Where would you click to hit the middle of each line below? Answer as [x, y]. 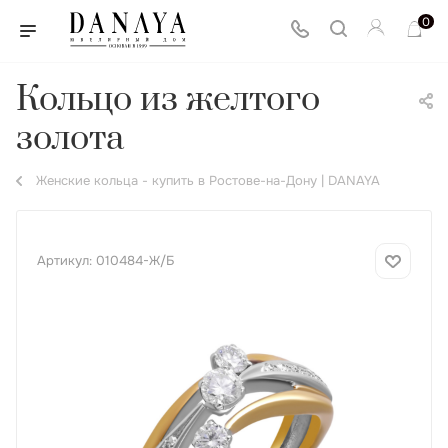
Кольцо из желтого [168, 100]
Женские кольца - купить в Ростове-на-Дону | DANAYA [208, 180]
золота [70, 139]
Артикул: [64, 260]
